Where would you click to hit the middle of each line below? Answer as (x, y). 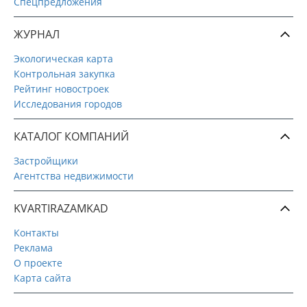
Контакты (36, 232)
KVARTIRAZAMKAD (61, 208)
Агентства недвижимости (74, 175)
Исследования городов (68, 103)
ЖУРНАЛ (37, 34)
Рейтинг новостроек (61, 88)
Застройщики (46, 160)
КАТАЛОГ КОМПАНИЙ (71, 136)
